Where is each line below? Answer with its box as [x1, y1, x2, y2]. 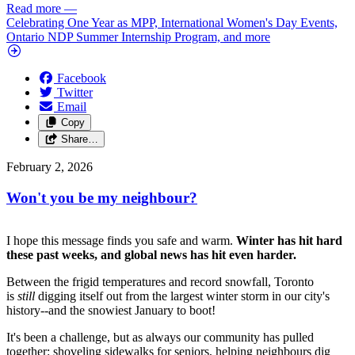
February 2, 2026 [6, 159, 93, 174]
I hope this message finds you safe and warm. [6, 234, 233, 248]
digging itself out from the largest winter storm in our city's [38, 289, 330, 303]
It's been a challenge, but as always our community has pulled [6, 330, 314, 345]
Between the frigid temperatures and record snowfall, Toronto [6, 275, 314, 289]
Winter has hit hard [236, 234, 342, 248]
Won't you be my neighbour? [6, 189, 197, 206]
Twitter [57, 85, 93, 99]
